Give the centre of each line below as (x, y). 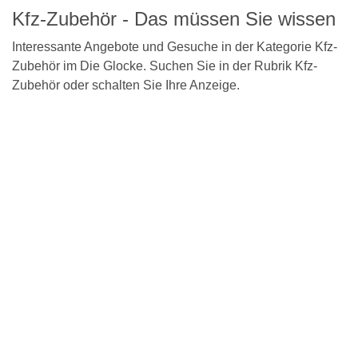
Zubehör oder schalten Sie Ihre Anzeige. (126, 85)
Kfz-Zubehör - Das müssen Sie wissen (174, 19)
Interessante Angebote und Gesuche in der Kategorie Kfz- (175, 47)
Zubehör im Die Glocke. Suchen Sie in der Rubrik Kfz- (165, 66)
